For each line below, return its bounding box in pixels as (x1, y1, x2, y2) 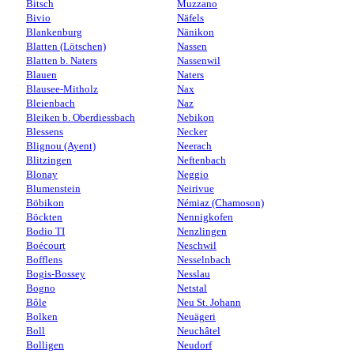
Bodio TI (26, 225, 65, 237)
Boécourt (26, 239, 66, 251)
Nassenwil (177, 55, 220, 66)
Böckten (26, 211, 62, 223)
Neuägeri (177, 311, 216, 322)
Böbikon (26, 197, 64, 209)
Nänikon (177, 26, 214, 38)
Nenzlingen (177, 225, 227, 237)
